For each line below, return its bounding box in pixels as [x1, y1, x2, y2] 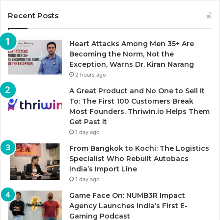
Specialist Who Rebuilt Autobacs [69, 154, 189, 164]
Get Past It [69, 117, 107, 127]
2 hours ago [75, 71, 106, 79]
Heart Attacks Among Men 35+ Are [69, 39, 194, 49]
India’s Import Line [69, 165, 137, 174]
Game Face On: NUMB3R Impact [69, 191, 185, 200]
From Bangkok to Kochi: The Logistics [69, 144, 209, 153]
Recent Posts [8, 11, 58, 21]
